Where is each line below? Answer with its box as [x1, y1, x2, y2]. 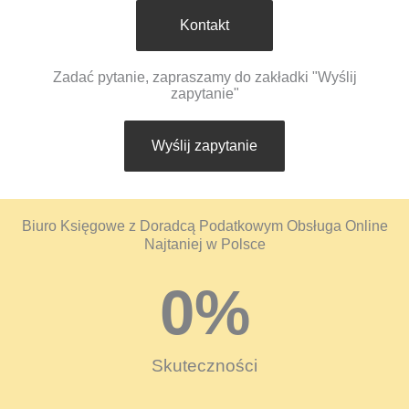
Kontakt [180, 17, 229, 34]
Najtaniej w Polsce [143, 236, 266, 253]
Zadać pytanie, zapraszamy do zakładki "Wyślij [52, 69, 357, 86]
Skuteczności [152, 356, 257, 376]
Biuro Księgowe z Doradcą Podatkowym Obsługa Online [21, 218, 388, 235]
